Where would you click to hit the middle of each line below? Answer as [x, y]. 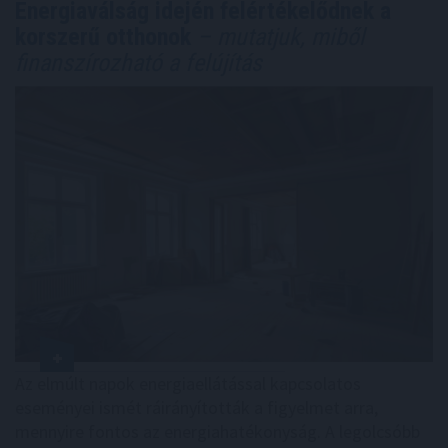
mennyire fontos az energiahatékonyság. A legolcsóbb [217, 431]
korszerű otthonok [103, 36]
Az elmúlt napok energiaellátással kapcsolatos [188, 383]
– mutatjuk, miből [278, 36]
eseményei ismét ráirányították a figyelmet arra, [196, 407]
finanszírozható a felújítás [138, 62]
